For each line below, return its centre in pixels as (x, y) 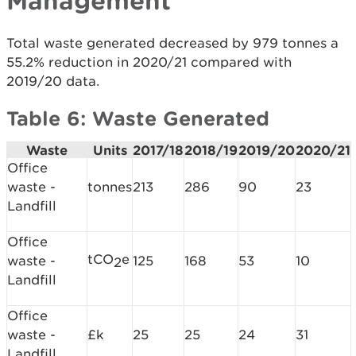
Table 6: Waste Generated (138, 118)
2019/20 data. (53, 81)
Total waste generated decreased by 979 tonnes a (172, 43)
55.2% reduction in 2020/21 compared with (149, 62)
